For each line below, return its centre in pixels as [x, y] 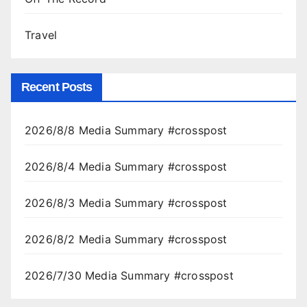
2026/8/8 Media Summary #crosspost [126, 130]
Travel [41, 35]
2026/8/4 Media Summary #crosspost [126, 166]
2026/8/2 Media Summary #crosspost [126, 239]
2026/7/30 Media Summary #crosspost [129, 275]
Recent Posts [57, 87]
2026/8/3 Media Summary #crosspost [126, 202]
